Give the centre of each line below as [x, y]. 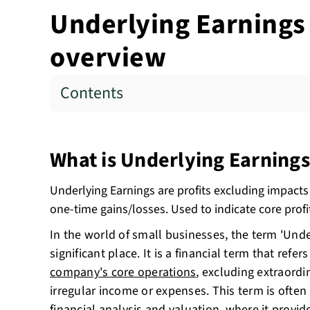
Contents [92, 93]
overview [108, 58]
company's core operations [123, 272]
